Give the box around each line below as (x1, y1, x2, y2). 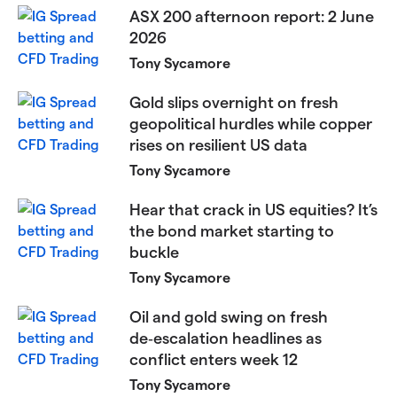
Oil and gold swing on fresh (129, 307, 329, 326)
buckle (129, 242, 180, 261)
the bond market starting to (129, 221, 335, 240)
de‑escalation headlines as (129, 328, 323, 347)
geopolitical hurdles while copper (129, 113, 373, 133)
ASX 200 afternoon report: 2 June (129, 6, 375, 26)
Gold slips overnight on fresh (129, 92, 339, 112)
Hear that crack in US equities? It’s (129, 199, 378, 219)
